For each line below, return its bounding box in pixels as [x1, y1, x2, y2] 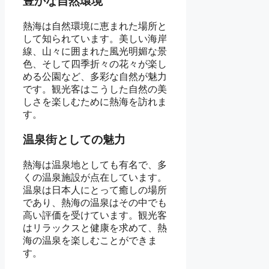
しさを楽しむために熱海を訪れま [23, 96, 167, 107]
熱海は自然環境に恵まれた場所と [23, 20, 167, 31]
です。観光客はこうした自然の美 [23, 83, 167, 94]
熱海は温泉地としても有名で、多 [23, 160, 167, 171]
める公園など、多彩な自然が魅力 [23, 71, 167, 82]
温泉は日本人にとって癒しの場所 [23, 185, 167, 196]
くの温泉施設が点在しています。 [23, 172, 167, 183]
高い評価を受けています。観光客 [23, 210, 167, 221]
